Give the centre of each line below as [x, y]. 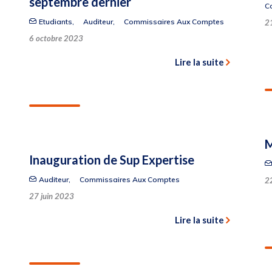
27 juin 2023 [52, 196]
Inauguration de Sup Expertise [112, 160]
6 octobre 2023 [56, 38]
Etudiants [55, 22]
